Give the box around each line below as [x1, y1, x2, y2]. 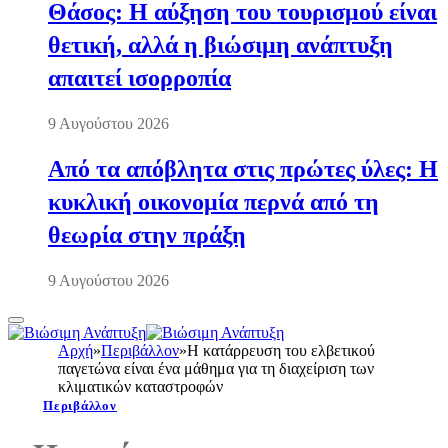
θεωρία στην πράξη [48, 221, 246, 248]
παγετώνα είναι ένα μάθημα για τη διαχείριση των [58, 359, 374, 377]
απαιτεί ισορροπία [48, 65, 231, 92]
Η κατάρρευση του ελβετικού [187, 341, 375, 359]
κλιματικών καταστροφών [58, 377, 223, 395]
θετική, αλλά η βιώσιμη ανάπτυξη [48, 32, 393, 59]
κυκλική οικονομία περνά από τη [48, 188, 379, 215]
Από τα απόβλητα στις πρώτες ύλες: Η [48, 155, 438, 182]
